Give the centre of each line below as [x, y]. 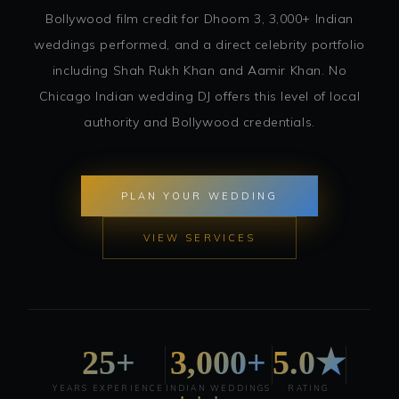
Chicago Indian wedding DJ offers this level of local [199, 96]
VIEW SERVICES [199, 237]
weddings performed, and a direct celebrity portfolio [199, 44]
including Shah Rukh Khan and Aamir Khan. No [199, 70]
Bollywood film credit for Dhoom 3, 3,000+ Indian [199, 18]
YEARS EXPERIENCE [109, 388]
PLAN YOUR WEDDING [199, 195]
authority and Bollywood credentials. [199, 122]
